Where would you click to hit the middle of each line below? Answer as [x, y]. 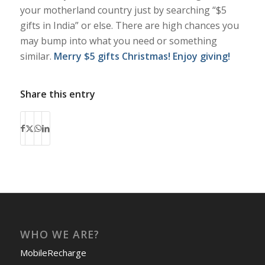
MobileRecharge [53, 253]
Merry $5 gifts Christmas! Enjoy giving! [143, 56]
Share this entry [57, 94]
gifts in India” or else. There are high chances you [129, 25]
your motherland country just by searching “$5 [123, 10]
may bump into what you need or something [118, 41]
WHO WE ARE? [59, 235]
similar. [37, 56]
